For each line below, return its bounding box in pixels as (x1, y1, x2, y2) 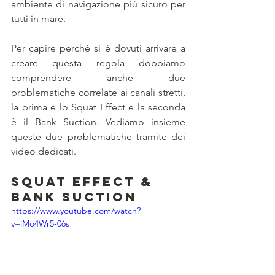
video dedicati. (11, 145, 76, 158)
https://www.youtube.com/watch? (11, 205, 141, 217)
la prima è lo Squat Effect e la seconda (11, 101, 185, 114)
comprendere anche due (11, 72, 185, 84)
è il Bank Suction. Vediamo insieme (11, 116, 185, 128)
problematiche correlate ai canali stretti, (11, 87, 185, 99)
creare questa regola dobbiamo (11, 57, 185, 69)
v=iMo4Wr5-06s (11, 218, 69, 230)
